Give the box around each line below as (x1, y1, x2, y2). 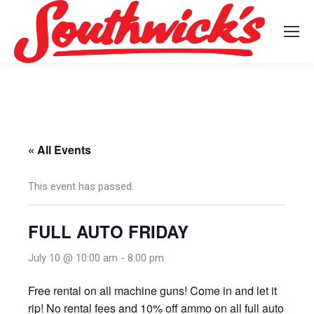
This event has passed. (28, 180, 134, 193)
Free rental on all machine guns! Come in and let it (28, 282, 277, 299)
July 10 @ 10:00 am (28, 252, 118, 265)
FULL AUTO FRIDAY (28, 219, 189, 244)
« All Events (28, 142, 91, 158)
